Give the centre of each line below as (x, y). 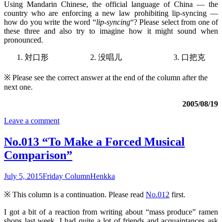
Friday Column (66, 176)
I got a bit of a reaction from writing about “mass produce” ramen (111, 212)
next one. (18, 87)
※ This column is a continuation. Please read (75, 195)
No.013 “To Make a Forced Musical (94, 142)
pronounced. (24, 40)
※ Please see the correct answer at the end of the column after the (106, 78)
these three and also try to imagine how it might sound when (111, 31)
